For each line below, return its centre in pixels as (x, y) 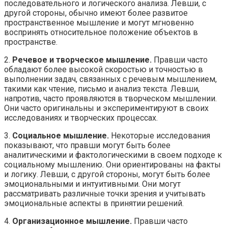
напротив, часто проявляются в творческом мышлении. (110, 98)
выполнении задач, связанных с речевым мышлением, (110, 79)
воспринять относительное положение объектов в (101, 32)
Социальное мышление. (61, 135)
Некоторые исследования (160, 135)
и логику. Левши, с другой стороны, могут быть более (107, 174)
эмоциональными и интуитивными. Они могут (92, 184)
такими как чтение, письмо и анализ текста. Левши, (102, 89)
